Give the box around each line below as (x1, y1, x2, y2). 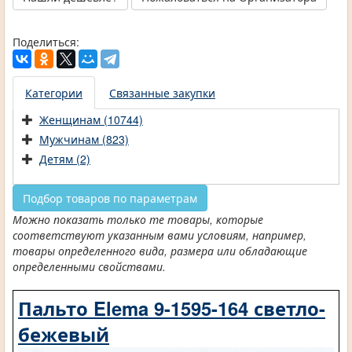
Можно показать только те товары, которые (13, 211, 263, 228)
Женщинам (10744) (39, 112, 143, 128)
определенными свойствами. (13, 258, 166, 275)
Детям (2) (39, 151, 90, 167)
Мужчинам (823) (39, 131, 129, 148)
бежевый (18, 321, 109, 348)
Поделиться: (13, 34, 79, 50)
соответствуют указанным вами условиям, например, (13, 227, 306, 244)
